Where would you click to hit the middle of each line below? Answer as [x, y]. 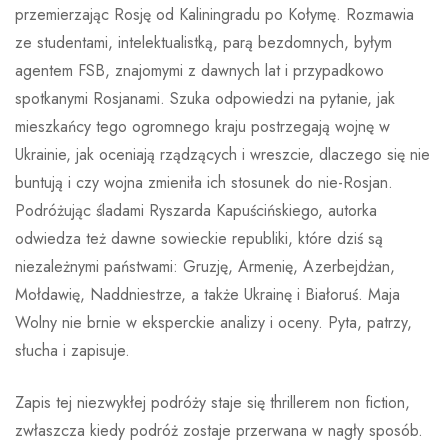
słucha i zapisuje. [72, 350]
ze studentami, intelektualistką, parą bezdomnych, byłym [203, 42]
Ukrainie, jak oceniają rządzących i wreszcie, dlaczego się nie [222, 154]
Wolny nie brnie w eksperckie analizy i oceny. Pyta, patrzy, [213, 322]
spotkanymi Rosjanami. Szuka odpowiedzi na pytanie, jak [205, 98]
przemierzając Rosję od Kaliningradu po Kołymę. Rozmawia [214, 14]
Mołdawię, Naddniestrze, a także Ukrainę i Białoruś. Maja [207, 294]
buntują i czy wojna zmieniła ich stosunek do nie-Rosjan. [204, 182]
